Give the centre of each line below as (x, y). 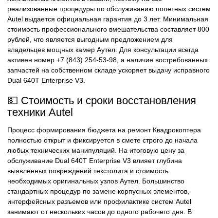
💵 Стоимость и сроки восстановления (102, 100)
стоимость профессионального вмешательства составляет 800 (108, 29)
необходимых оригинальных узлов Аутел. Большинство (96, 181)
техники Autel (40, 112)
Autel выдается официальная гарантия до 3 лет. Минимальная (108, 19)
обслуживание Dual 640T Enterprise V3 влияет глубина (95, 161)
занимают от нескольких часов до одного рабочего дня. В (100, 212)
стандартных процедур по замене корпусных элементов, (98, 191)
